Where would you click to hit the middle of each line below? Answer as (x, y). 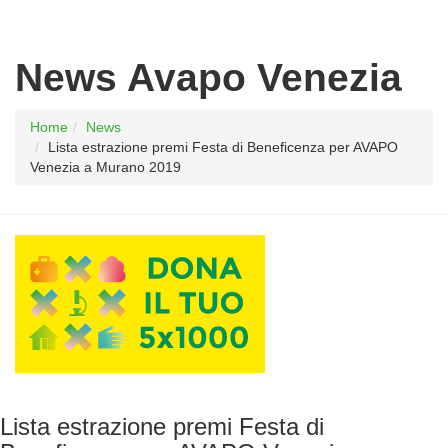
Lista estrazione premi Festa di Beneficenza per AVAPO (223, 146)
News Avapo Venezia (208, 77)
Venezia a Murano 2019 (105, 166)
